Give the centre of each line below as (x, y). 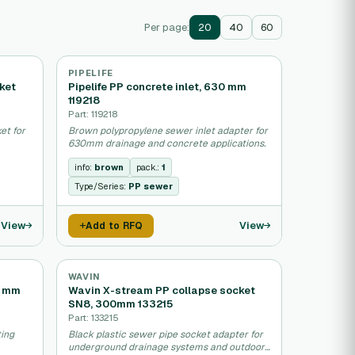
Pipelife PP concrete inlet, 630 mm (157, 87)
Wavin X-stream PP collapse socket (161, 290)
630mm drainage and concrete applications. (166, 143)
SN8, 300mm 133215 (120, 304)
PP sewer (150, 186)
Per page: (167, 27)
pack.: (149, 167)
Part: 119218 (92, 114)
